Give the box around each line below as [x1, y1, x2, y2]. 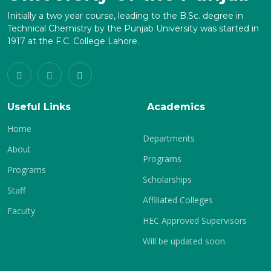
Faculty [7, 205, 35, 217]
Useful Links [7, 101, 71, 113]
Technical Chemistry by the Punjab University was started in [7, 23, 259, 34]
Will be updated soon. [143, 235, 227, 247]
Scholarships [143, 174, 192, 185]
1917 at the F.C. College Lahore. [7, 36, 139, 47]
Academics [147, 101, 205, 113]
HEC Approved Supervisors [143, 215, 247, 226]
